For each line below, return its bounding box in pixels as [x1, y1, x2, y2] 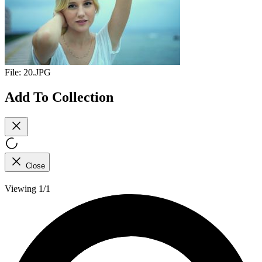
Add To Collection [5, 89, 113, 105]
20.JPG [23, 67, 51, 78]
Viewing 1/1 [5, 183, 50, 194]
